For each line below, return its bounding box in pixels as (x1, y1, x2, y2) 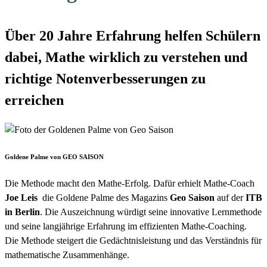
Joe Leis (5, 192, 38, 203)
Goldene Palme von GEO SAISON (5, 153, 104, 160)
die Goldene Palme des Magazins (38, 192, 170, 203)
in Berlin (5, 206, 40, 217)
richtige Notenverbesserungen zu (5, 71, 206, 86)
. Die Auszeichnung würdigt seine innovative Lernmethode (40, 206, 262, 217)
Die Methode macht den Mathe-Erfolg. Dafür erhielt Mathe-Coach (5, 178, 254, 188)
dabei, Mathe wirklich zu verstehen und (5, 49, 247, 65)
